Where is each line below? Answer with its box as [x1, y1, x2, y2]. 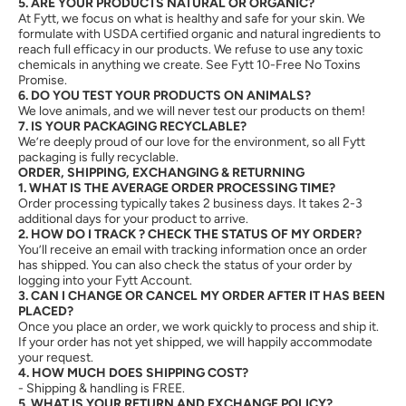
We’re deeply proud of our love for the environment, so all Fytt [18, 134, 365, 150]
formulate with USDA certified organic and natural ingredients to [18, 26, 381, 42]
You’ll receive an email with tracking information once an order [18, 242, 367, 257]
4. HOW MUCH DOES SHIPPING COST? [18, 365, 248, 381]
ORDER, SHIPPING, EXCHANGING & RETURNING [18, 165, 307, 180]
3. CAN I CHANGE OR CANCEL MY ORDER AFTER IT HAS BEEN [18, 288, 385, 304]
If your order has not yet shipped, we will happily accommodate [18, 334, 372, 350]
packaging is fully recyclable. [18, 150, 179, 165]
